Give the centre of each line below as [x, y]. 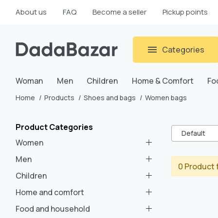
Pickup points [185, 12]
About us [31, 12]
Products [59, 98]
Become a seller [119, 12]
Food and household [53, 209]
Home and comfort [50, 192]
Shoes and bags [110, 98]
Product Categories [54, 127]
